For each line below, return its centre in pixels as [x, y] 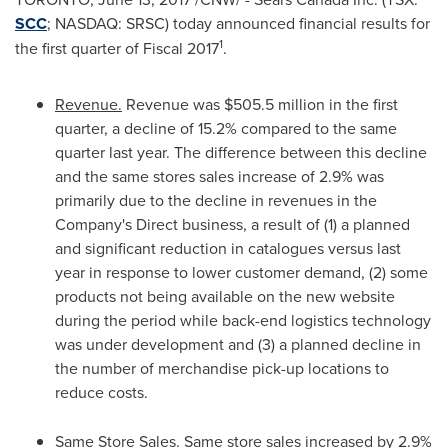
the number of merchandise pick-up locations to [222, 368]
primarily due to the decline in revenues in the [216, 200]
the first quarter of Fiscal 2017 [117, 48]
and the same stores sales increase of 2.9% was [219, 176]
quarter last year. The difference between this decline [241, 152]
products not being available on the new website [225, 296]
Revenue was [173, 104]
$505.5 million [274, 104]
